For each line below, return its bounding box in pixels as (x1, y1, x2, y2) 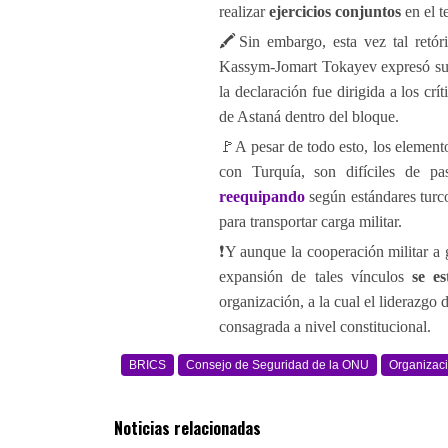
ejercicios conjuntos (269, 3, 401, 20)
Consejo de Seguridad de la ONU (186, 358, 369, 372)
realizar (219, 3, 269, 20)
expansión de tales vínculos (219, 268, 413, 285)
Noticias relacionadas (114, 416, 261, 440)
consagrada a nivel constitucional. (219, 318, 431, 335)
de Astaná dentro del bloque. (219, 108, 399, 125)
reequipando (219, 188, 305, 205)
